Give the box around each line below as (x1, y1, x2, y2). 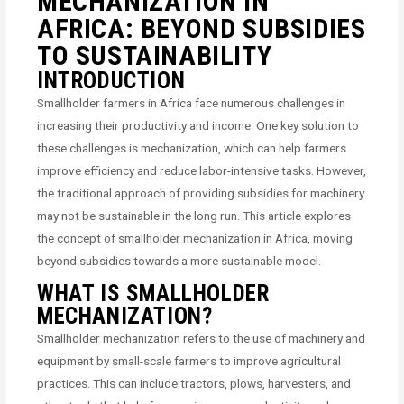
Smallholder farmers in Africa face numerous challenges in (37, 96, 346, 111)
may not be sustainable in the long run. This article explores (37, 208, 352, 224)
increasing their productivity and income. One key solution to (37, 118, 360, 133)
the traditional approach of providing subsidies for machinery (37, 186, 365, 201)
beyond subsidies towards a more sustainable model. (37, 253, 322, 269)
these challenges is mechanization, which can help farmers (37, 141, 347, 156)
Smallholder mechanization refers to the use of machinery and (37, 330, 366, 345)
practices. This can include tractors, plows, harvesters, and (37, 375, 352, 390)
